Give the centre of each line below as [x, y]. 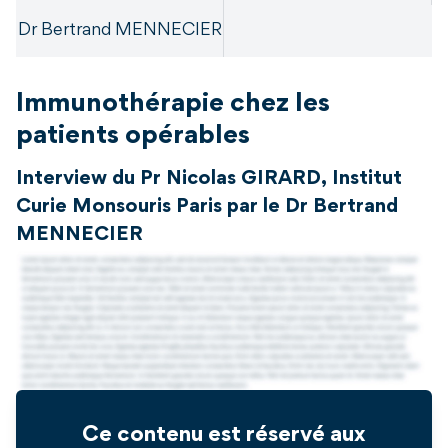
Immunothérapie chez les [173, 105]
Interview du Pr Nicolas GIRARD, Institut [209, 179]
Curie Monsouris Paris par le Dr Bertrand [207, 207]
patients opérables [133, 137]
